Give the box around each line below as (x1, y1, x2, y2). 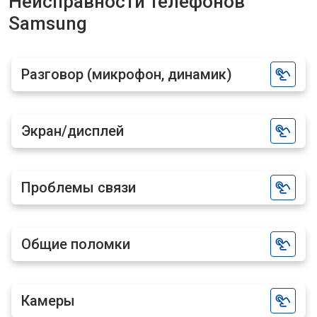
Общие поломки (21, 236, 130, 253)
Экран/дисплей (21, 122, 124, 139)
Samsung (8, 13, 87, 34)
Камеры (21, 292, 75, 309)
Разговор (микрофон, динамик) (21, 66, 232, 83)
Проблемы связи (21, 179, 136, 196)
